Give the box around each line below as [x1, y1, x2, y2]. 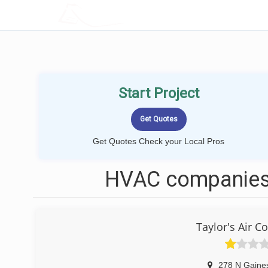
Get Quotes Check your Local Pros [93, 136, 224, 146]
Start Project [118, 85, 199, 102]
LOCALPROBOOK [88, 8, 167, 21]
